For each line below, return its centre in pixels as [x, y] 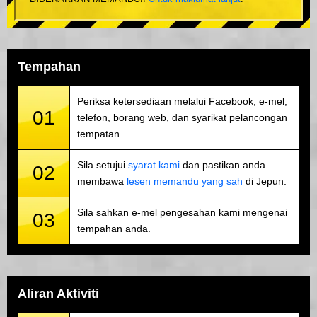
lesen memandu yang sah [185, 181]
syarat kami [154, 165]
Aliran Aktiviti [58, 293]
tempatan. [100, 133]
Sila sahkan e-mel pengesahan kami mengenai [182, 212]
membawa [102, 181]
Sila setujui [103, 165]
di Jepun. [265, 181]
